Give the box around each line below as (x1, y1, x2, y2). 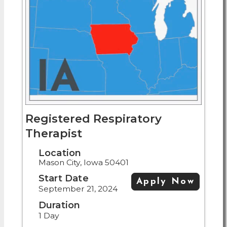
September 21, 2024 (38, 183, 118, 194)
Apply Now (136, 177, 195, 186)
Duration (38, 199, 81, 210)
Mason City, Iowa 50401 (38, 157, 129, 167)
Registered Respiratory (25, 111, 162, 126)
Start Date (38, 172, 89, 183)
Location (38, 147, 82, 158)
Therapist (25, 126, 82, 140)
